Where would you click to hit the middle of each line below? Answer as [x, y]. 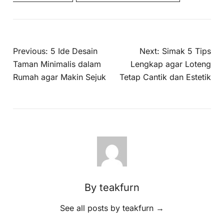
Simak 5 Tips [186, 51]
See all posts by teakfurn [108, 208]
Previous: [31, 51]
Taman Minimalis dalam [57, 64]
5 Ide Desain [74, 51]
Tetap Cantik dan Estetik [165, 77]
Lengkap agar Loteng [170, 64]
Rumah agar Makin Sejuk [60, 77]
